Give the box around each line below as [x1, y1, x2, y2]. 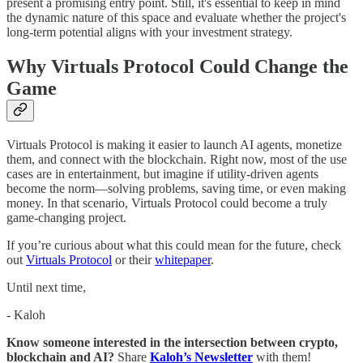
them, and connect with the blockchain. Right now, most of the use [6, 152, 347, 167]
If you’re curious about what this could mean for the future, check [6, 238, 341, 253]
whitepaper [155, 253, 211, 267]
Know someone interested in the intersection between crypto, [6, 335, 338, 350]
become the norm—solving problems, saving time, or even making [6, 181, 346, 196]
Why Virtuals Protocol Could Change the [6, 56, 348, 78]
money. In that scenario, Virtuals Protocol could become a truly [6, 196, 327, 211]
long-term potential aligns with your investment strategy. [6, 25, 293, 40]
